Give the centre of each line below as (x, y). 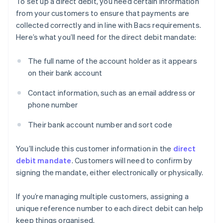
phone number (53, 105)
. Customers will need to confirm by (132, 161)
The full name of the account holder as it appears (112, 61)
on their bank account (65, 73)
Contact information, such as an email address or (112, 93)
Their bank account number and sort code (100, 125)
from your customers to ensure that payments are (103, 13)
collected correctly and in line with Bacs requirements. (109, 25)
